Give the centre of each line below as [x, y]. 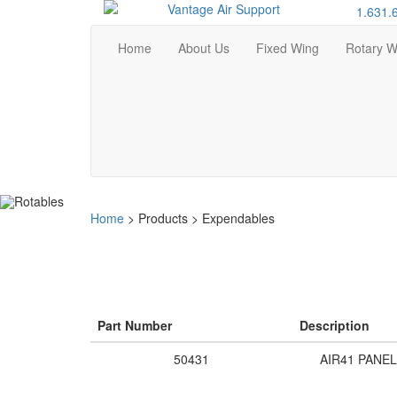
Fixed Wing [288, 48]
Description [335, 325]
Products [163, 218]
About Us [204, 48]
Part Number [135, 325]
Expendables [238, 218]
